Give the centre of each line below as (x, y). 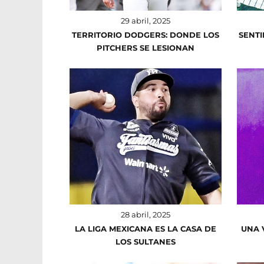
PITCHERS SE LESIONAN (145, 47)
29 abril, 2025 (145, 20)
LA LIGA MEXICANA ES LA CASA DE (145, 228)
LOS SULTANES (145, 241)
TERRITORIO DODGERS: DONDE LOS (145, 34)
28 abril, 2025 (145, 214)
